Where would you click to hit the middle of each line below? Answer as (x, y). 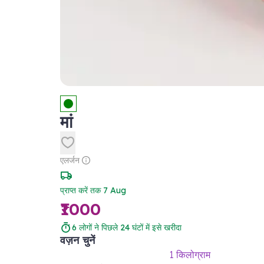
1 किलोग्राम (190, 255)
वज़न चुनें (77, 240)
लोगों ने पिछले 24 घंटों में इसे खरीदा (130, 228)
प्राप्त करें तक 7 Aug (93, 191)
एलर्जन (70, 161)
